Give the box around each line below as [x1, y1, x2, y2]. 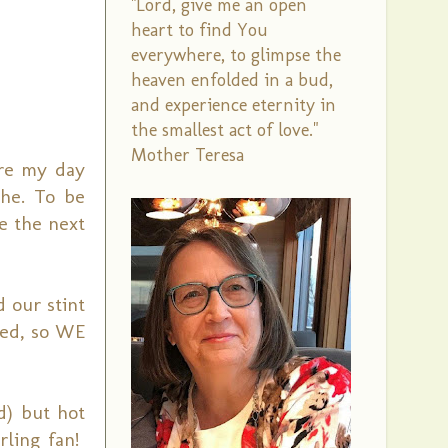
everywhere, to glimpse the [131, 44, 341, 66]
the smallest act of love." [131, 119, 318, 141]
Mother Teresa [131, 144, 244, 166]
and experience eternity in [131, 94, 336, 116]
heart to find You [131, 19, 268, 41]
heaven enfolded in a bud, [131, 69, 333, 91]
